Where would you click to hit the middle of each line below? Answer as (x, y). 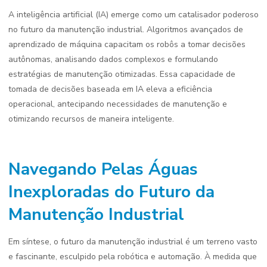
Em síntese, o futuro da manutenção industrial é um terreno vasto (133, 242)
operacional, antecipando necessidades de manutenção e (118, 104)
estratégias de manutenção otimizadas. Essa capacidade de (122, 74)
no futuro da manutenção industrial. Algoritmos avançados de (126, 30)
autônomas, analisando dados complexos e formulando (113, 59)
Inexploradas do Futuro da (111, 192)
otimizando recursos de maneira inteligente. (91, 119)
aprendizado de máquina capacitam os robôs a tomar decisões (127, 44)
